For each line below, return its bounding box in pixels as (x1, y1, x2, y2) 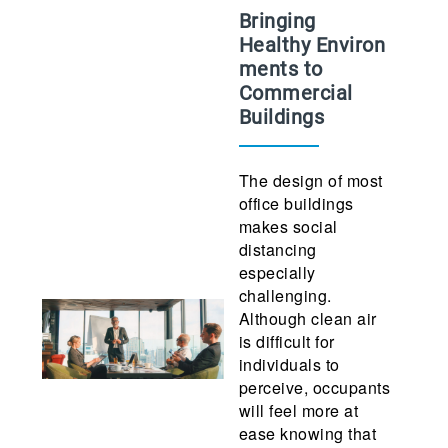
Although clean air (238, 307, 377, 330)
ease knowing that (238, 422, 377, 445)
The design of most (238, 169, 383, 192)
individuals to (238, 353, 340, 376)
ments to (238, 57, 323, 81)
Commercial (238, 81, 353, 105)
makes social (238, 215, 338, 238)
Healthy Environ (238, 33, 386, 57)
